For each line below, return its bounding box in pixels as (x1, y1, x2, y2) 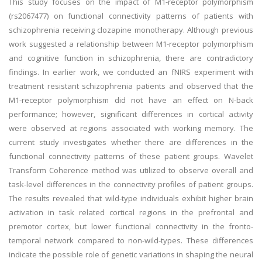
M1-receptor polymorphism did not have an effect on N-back (9, 95, 253, 105)
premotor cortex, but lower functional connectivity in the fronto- (9, 221, 253, 232)
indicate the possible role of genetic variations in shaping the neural (9, 249, 253, 260)
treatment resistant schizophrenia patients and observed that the (9, 81, 253, 91)
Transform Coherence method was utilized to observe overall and (9, 165, 253, 175)
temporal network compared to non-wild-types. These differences (9, 235, 253, 246)
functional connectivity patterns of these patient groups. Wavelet (9, 151, 253, 161)
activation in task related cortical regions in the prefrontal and (9, 207, 253, 218)
